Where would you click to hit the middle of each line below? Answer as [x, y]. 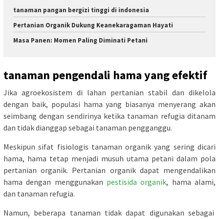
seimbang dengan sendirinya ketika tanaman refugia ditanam [109, 116]
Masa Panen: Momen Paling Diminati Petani [80, 40]
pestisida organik [137, 182]
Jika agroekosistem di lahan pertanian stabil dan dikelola [109, 93]
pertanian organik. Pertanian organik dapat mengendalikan [109, 170]
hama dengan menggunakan [55, 182]
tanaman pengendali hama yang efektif [105, 75]
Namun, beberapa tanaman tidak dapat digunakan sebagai [109, 213]
